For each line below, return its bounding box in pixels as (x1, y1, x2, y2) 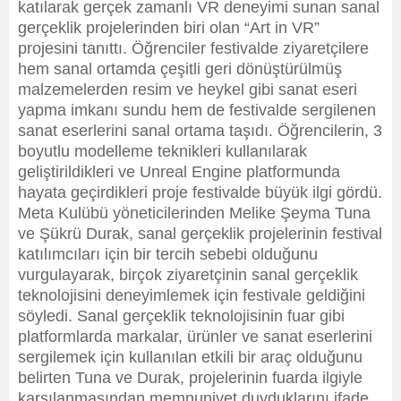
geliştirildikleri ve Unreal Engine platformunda (18, 163, 340, 181)
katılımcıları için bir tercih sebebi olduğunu (18, 245, 318, 263)
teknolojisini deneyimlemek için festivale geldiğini (18, 286, 365, 304)
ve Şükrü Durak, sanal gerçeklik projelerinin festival (18, 225, 382, 243)
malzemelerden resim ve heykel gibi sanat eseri (18, 81, 357, 98)
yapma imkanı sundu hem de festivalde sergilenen (18, 101, 376, 119)
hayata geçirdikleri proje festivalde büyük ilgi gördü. (18, 183, 382, 201)
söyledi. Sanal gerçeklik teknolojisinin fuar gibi (18, 307, 345, 325)
